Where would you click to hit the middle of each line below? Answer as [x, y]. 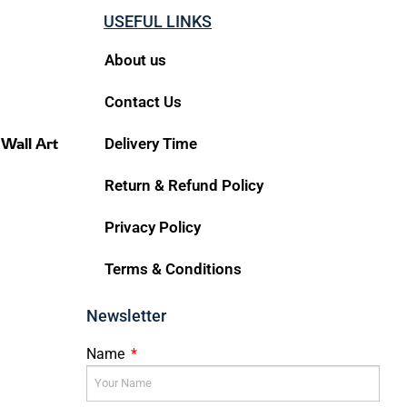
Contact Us [144, 102]
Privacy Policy [153, 228]
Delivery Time [151, 144]
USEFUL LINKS [158, 22]
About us [136, 60]
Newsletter [127, 316]
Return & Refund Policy [184, 186]
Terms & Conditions [174, 269]
